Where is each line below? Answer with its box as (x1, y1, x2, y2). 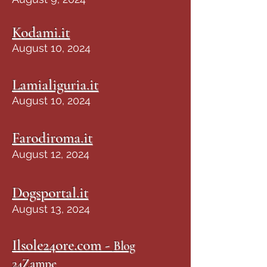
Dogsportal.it (12, 184, 88, 201)
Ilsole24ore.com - (12, 236, 113, 254)
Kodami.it (12, 23, 70, 41)
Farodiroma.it (12, 129, 92, 147)
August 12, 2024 (12, 148, 89, 160)
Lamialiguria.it (12, 76, 98, 94)
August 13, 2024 (12, 203, 90, 215)
